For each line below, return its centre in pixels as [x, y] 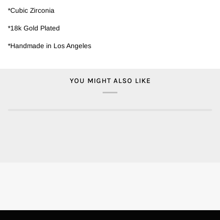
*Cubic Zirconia [31, 11]
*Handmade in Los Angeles [50, 46]
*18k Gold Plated [34, 28]
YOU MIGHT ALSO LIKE [110, 81]
